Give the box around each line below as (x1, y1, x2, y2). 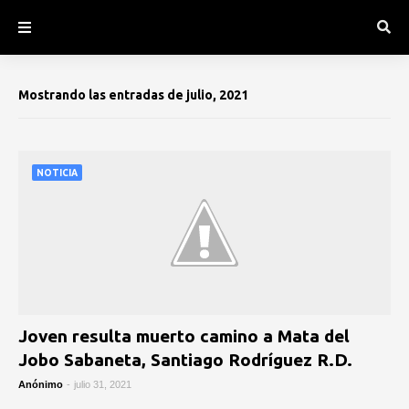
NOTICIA (37, 168, 78, 178)
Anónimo (18, 379, 63, 390)
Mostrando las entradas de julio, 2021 (18, 88, 248, 102)
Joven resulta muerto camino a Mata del (18, 326, 350, 346)
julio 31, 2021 (74, 379, 131, 390)
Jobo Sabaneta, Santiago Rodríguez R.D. (18, 350, 352, 370)
